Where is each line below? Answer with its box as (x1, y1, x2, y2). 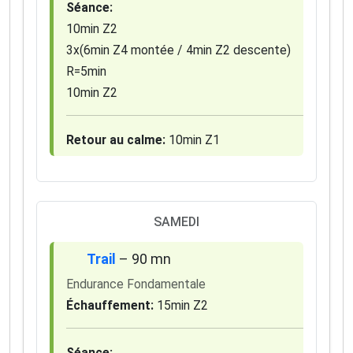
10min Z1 (165, 132, 220, 148)
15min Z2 (154, 298, 208, 314)
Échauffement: (66, 298, 154, 314)
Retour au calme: (66, 132, 165, 148)
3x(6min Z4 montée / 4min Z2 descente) (66, 43, 291, 58)
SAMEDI (154, 214, 199, 230)
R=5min (66, 64, 106, 80)
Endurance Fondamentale (66, 277, 206, 292)
